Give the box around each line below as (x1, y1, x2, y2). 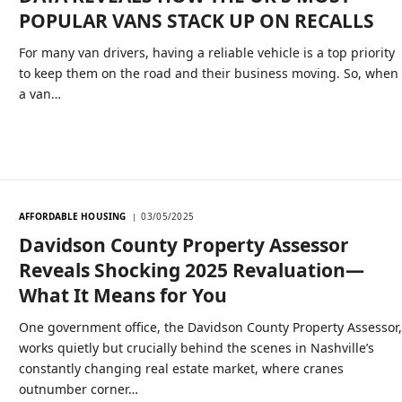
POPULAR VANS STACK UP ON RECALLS (19, 7, 375, 33)
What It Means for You (19, 283, 228, 309)
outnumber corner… (19, 380, 139, 398)
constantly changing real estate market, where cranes (19, 360, 345, 378)
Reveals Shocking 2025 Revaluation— (19, 258, 365, 284)
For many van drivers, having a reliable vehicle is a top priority (19, 43, 396, 61)
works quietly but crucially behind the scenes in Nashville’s (19, 339, 375, 357)
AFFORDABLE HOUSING (19, 210, 127, 223)
